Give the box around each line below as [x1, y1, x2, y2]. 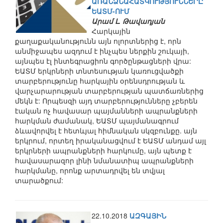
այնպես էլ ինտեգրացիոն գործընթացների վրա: [15, 56, 191, 66]
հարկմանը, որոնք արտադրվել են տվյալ [15, 165, 165, 175]
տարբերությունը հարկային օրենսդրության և [15, 76, 185, 86]
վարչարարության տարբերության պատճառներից [15, 86, 204, 96]
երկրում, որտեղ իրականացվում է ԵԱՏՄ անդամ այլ [15, 135, 206, 145]
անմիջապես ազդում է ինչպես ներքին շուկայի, [15, 46, 189, 56]
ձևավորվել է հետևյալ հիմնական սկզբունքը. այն [15, 125, 197, 135]
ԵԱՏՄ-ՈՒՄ [92, 6, 129, 16]
